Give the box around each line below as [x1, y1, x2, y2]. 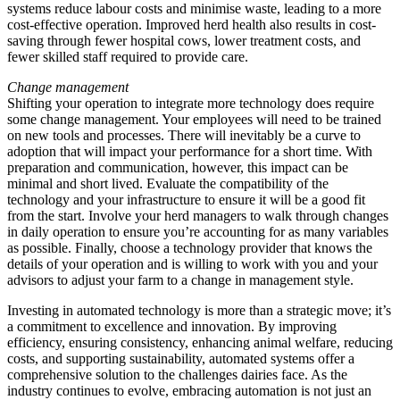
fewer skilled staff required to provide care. [7, 49, 252, 65]
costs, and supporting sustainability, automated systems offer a [7, 351, 354, 367]
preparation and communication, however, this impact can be [7, 160, 348, 176]
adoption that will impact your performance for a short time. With [7, 144, 372, 160]
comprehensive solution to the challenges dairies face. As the [7, 367, 347, 383]
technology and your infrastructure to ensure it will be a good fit [7, 192, 365, 208]
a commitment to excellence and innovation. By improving [7, 319, 337, 335]
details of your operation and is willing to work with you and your [7, 256, 378, 272]
